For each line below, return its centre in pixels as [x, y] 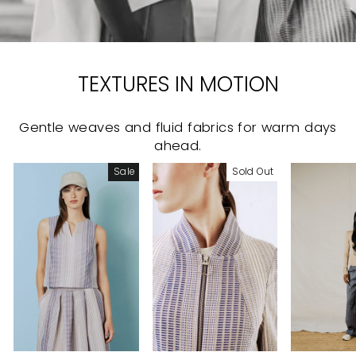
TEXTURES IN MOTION [178, 84]
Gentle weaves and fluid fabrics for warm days [178, 128]
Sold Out [253, 172]
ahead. [178, 146]
